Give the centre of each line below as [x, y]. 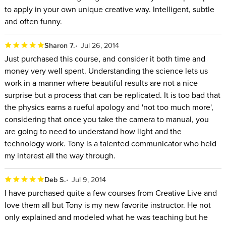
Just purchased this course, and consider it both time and [105, 59]
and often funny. [33, 21]
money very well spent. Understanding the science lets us [106, 71]
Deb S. [55, 179]
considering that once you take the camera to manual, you [106, 119]
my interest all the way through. [60, 156]
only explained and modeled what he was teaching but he [106, 217]
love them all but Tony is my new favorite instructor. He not [107, 205]
